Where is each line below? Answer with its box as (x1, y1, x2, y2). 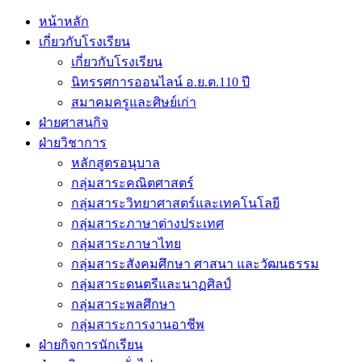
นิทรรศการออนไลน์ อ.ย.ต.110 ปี (71, 75, 250, 89)
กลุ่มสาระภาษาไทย (71, 237, 181, 250)
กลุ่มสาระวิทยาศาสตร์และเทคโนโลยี (71, 196, 280, 210)
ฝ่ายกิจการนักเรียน (39, 338, 143, 351)
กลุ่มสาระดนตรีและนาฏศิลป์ (71, 277, 231, 291)
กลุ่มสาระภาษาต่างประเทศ (71, 217, 224, 230)
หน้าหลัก (39, 15, 89, 28)
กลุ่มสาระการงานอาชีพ (71, 318, 204, 331)
